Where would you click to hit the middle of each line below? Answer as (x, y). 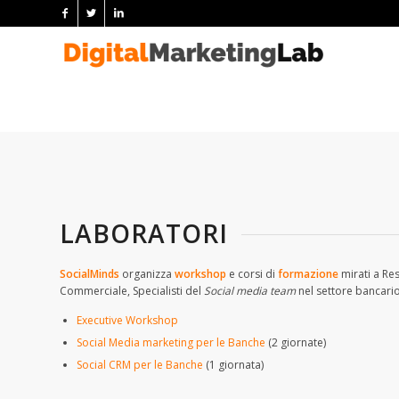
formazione (308, 274)
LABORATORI (144, 233)
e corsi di (252, 274)
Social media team (250, 291)
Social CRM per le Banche (141, 364)
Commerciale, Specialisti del (132, 291)
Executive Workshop (127, 320)
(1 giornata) (235, 364)
